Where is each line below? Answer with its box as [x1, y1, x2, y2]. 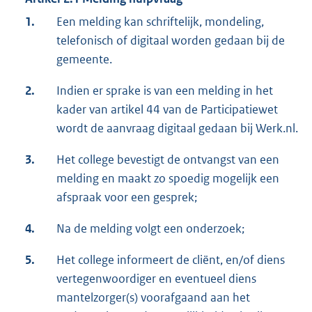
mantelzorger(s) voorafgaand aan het [56, 290, 250, 306]
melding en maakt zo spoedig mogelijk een [56, 171, 279, 187]
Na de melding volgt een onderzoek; [56, 221, 244, 237]
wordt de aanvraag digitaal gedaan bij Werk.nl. [56, 120, 298, 136]
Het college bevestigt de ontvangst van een [56, 152, 279, 168]
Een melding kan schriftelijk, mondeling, [56, 14, 264, 30]
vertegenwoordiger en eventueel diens [56, 271, 256, 287]
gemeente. [56, 52, 112, 68]
